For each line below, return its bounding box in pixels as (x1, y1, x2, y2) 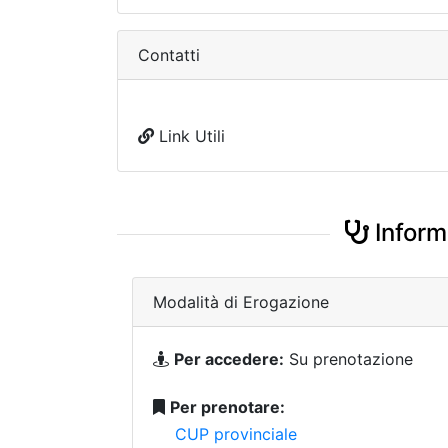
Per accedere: (174, 349, 284, 369)
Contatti (138, 45, 200, 65)
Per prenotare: (170, 397, 285, 417)
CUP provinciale (175, 424, 297, 444)
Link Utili (154, 126, 225, 146)
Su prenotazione (284, 349, 413, 369)
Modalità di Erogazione (153, 292, 329, 312)
